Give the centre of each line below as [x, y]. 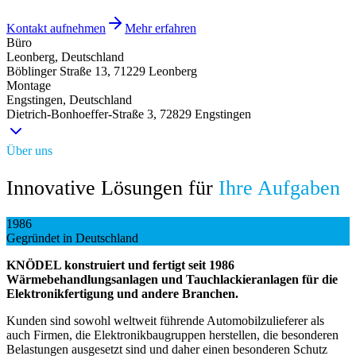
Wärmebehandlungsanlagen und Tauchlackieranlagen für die [172, 279]
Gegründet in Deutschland [72, 238]
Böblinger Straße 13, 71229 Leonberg [102, 71]
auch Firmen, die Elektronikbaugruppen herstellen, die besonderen [172, 335]
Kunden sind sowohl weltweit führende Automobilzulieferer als [165, 320]
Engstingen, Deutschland [69, 99]
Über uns [29, 150]
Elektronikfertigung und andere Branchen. [122, 293]
